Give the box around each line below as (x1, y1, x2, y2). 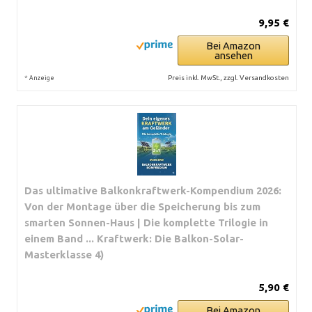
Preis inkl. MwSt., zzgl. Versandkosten (168, 74, 289, 81)
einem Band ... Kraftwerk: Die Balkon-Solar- (24, 233, 244, 244)
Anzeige (29, 75, 54, 81)
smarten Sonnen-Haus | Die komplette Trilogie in (24, 217, 268, 228)
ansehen (214, 49, 253, 61)
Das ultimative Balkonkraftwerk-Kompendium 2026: (24, 185, 281, 196)
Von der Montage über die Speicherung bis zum (24, 201, 260, 212)
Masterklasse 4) (24, 249, 104, 260)
